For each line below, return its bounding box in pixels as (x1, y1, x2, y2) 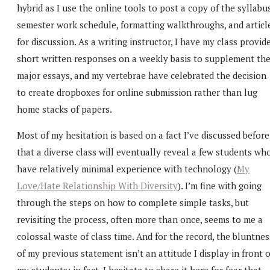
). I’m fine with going (178, 179, 262, 192)
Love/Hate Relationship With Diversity (17, 179, 178, 192)
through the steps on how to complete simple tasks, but (17, 196, 249, 209)
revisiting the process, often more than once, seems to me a (17, 213, 263, 225)
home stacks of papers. (17, 102, 112, 115)
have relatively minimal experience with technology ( (17, 162, 237, 175)
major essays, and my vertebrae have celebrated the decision (17, 69, 266, 81)
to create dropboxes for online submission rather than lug (17, 86, 257, 98)
